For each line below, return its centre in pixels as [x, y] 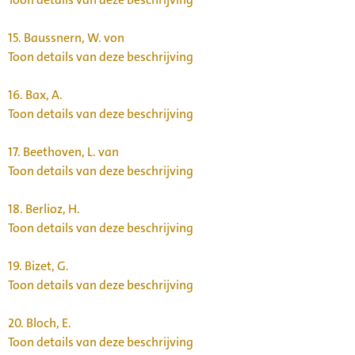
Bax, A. [43, 94]
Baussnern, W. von [73, 37]
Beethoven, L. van [70, 151]
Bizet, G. [46, 265]
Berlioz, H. [52, 208]
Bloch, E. [48, 323]
